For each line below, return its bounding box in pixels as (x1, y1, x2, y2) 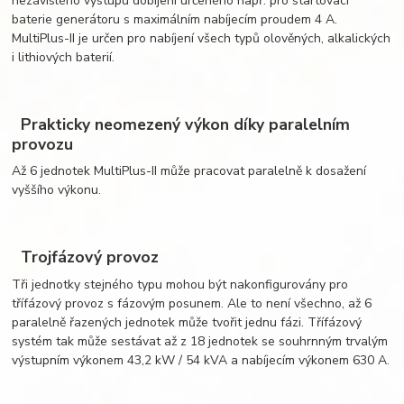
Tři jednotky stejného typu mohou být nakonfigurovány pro (12, 275, 349, 293)
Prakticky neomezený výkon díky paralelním (12, 113, 351, 135)
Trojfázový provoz (12, 245, 160, 268)
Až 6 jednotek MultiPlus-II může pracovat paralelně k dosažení (12, 162, 367, 180)
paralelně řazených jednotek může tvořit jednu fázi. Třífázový (12, 313, 363, 331)
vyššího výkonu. (12, 181, 102, 199)
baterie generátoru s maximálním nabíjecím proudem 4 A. (12, 11, 338, 29)
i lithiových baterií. (12, 49, 115, 67)
